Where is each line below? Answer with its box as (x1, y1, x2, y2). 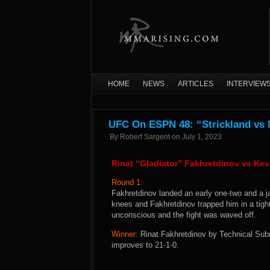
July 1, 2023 (182, 133, 222, 141)
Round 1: (111, 178, 143, 187)
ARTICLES (178, 80, 213, 88)
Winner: (111, 230, 138, 239)
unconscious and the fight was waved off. (111, 210, 256, 219)
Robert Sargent (120, 133, 170, 141)
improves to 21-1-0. (111, 240, 179, 250)
